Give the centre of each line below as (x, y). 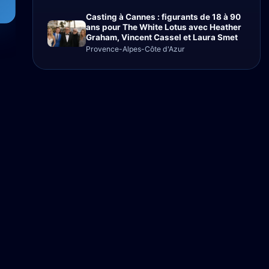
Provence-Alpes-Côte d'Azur (135, 49)
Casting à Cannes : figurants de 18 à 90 (163, 17)
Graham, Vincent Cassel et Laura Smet (162, 37)
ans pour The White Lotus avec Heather (164, 27)
